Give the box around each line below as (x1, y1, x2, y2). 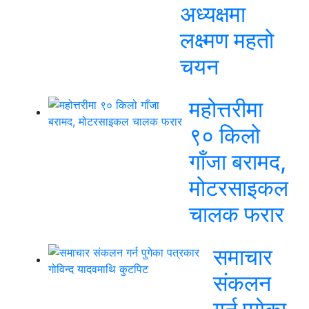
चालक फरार (189, 201, 284, 228)
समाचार (213, 243, 272, 270)
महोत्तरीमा (189, 96, 263, 123)
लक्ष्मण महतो (180, 27, 274, 54)
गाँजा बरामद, (189, 148, 286, 175)
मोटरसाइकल (189, 175, 288, 201)
